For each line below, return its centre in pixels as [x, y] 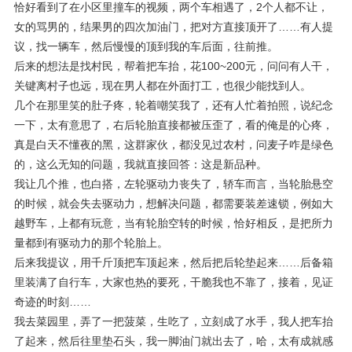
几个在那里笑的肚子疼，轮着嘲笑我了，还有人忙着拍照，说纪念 [174, 105]
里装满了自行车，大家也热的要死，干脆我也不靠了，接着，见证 [174, 282]
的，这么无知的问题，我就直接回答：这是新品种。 [141, 164]
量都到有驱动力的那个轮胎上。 [91, 243]
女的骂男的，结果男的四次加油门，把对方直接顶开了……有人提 [174, 27]
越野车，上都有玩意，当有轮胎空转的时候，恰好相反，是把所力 [174, 223]
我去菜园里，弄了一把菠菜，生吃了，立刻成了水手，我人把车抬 [174, 321]
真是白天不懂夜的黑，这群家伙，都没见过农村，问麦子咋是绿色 [174, 145]
